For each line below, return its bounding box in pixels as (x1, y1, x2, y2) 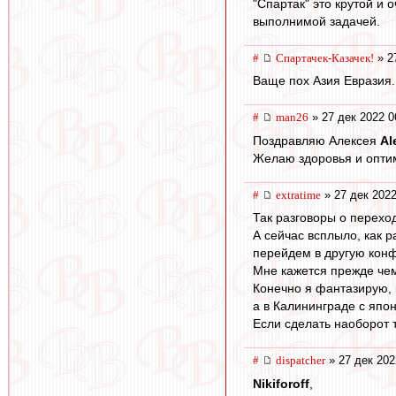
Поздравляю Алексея (253, 133, 380, 148)
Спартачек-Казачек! (276, 50, 374, 65)
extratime (276, 187, 321, 202)
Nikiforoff (253, 377, 309, 391)
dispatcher (276, 354, 325, 368)
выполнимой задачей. (253, 13, 380, 28)
